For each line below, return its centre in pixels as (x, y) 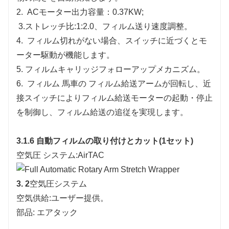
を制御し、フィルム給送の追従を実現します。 (102, 112)
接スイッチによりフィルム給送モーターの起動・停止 (114, 98)
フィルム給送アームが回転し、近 (150, 83)
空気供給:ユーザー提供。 (62, 198)
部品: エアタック (47, 213)
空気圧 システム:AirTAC (60, 155)
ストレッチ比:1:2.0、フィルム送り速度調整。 (109, 26)
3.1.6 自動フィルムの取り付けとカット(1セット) (105, 141)
